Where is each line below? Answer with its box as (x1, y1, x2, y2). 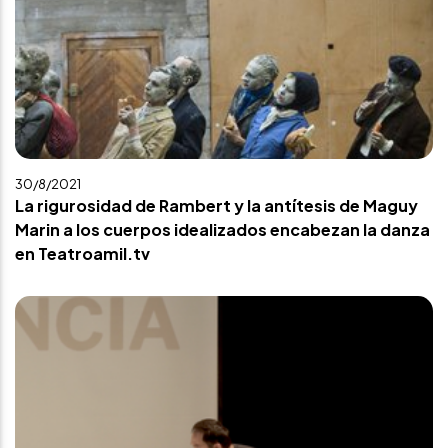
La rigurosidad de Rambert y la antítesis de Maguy (15, 195, 418, 216)
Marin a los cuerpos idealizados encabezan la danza (15, 219, 430, 240)
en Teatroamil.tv (15, 243, 150, 264)
